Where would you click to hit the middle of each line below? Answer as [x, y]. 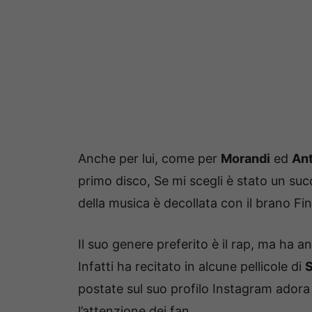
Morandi [245, 159]
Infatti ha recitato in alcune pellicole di [192, 267]
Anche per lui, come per [149, 159]
